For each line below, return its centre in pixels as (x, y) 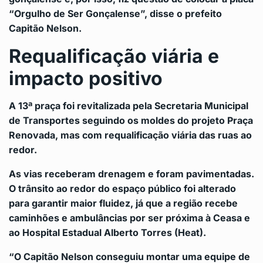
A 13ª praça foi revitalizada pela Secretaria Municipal (129, 106)
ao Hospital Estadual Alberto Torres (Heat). (107, 233)
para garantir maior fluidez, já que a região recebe (123, 203)
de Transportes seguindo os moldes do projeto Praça (131, 121)
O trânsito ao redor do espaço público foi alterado (122, 189)
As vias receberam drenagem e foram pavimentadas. (131, 174)
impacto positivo (86, 79)
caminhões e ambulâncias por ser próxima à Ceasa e (129, 218)
